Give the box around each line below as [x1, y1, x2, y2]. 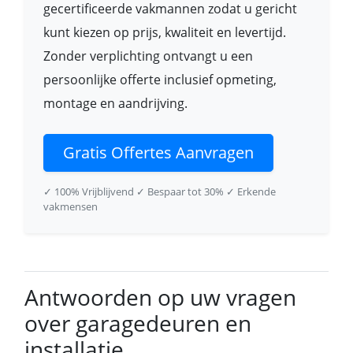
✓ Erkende [226, 184, 276, 199]
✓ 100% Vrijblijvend [43, 184, 134, 199]
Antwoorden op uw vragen [24, 282, 296, 312]
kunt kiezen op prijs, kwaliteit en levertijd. [43, 24, 286, 41]
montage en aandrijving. [43, 95, 188, 112]
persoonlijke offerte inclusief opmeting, [43, 71, 277, 88]
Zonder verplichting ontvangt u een [43, 47, 253, 65]
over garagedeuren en [24, 308, 251, 338]
